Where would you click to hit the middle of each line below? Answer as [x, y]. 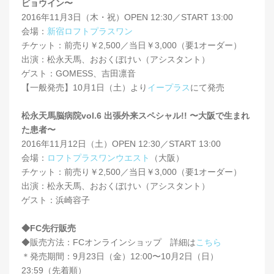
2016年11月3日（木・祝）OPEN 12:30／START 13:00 [127, 17]
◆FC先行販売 [49, 228]
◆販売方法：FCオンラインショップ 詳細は [109, 242]
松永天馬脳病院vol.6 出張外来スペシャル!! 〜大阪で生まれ [135, 115]
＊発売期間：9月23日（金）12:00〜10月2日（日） [120, 256]
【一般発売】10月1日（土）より [84, 87]
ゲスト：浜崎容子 [56, 200]
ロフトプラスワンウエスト [98, 157]
